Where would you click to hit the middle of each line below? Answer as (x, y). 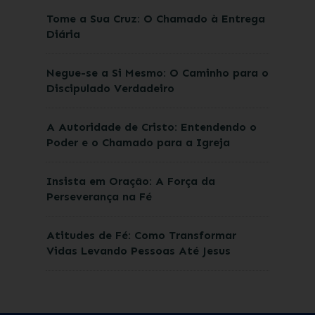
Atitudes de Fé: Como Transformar (141, 235)
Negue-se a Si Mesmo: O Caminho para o (157, 73)
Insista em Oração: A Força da (130, 181)
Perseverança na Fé (99, 197)
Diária (63, 34)
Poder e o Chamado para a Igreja (138, 142)
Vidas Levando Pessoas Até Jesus (138, 251)
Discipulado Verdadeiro (110, 88)
